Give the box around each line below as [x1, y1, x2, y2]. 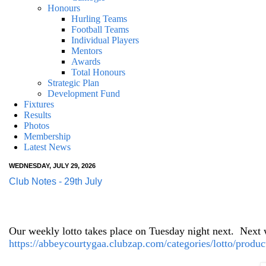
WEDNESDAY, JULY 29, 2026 [9, 162, 96, 169]
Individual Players [71, 35, 139, 45]
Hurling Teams [71, 14, 127, 24]
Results [24, 110, 51, 120]
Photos [24, 121, 49, 131]
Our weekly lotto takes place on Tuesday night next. [9, 224, 234, 237]
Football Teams [71, 24, 129, 34]
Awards [71, 56, 100, 66]
